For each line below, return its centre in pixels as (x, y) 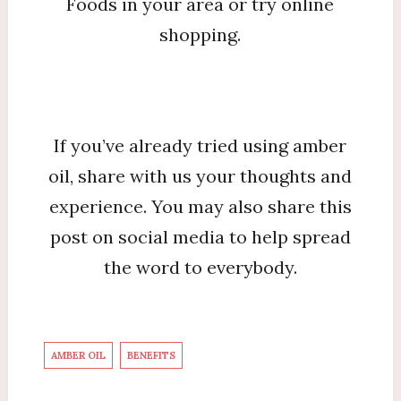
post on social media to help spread (200, 237)
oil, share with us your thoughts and (200, 176)
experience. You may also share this (200, 207)
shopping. (200, 35)
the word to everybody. (200, 268)
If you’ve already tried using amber (200, 146)
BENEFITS (151, 356)
